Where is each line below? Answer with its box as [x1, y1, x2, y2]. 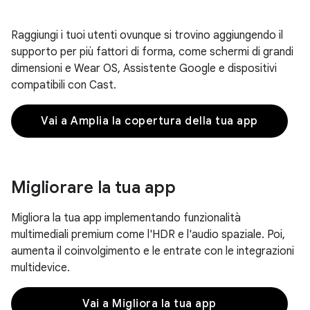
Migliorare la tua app [11, 177, 176, 198]
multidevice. [11, 261, 70, 275]
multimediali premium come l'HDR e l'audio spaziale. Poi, [11, 228, 285, 241]
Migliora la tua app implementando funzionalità [11, 211, 241, 225]
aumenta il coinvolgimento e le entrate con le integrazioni [11, 244, 294, 258]
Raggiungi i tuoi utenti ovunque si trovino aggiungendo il [11, 28, 283, 42]
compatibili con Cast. [11, 78, 116, 92]
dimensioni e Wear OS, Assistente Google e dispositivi [11, 62, 277, 75]
